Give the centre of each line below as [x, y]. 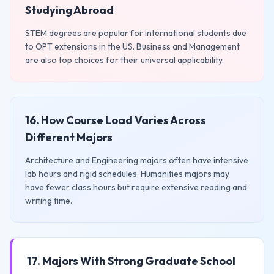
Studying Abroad [69, 10]
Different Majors [69, 137]
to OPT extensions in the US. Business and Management [132, 46]
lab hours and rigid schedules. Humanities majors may [127, 174]
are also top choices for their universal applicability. [124, 60]
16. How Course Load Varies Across [116, 120]
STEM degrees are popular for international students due [136, 33]
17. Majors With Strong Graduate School [131, 261]
